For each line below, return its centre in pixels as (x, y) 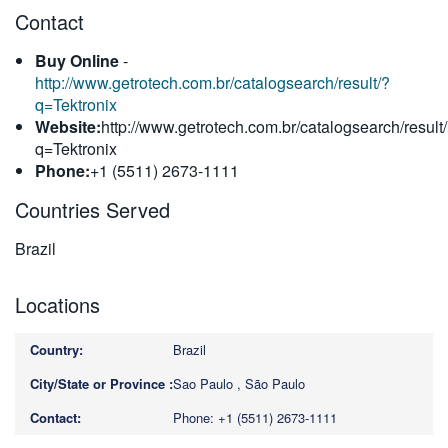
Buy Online (77, 60)
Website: (68, 126)
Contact (49, 21)
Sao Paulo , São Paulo (239, 383)
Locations (57, 304)
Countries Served (92, 209)
